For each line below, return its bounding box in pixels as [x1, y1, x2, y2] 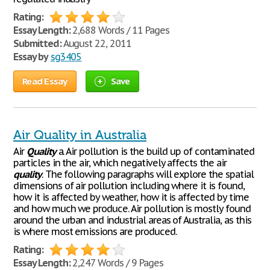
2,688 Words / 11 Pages [70, 24, 169, 36]
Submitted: [13, 37, 61, 49]
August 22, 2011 [61, 37, 131, 49]
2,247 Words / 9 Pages [70, 257, 163, 269]
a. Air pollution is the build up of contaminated [55, 145, 254, 157]
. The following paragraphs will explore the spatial [41, 168, 254, 180]
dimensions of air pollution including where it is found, [13, 180, 245, 192]
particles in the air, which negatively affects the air [13, 157, 227, 169]
